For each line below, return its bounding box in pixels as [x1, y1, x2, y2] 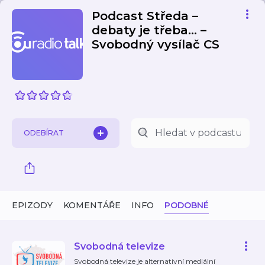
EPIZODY [12, 200, 53, 211]
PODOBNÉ [164, 200, 209, 211]
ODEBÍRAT [24, 128, 64, 137]
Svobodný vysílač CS [92, 37, 219, 51]
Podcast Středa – [92, 9, 198, 23]
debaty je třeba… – [92, 23, 206, 37]
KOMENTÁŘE [63, 200, 121, 211]
